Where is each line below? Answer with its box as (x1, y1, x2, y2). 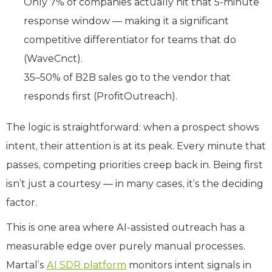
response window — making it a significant (24, 15, 229, 27)
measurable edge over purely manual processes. (6, 240, 245, 252)
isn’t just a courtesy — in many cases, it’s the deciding (6, 177, 263, 189)
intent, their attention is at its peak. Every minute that (6, 140, 266, 152)
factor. (6, 196, 37, 208)
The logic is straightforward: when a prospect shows (6, 121, 259, 133)
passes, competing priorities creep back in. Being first (6, 158, 263, 171)
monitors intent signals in (126, 259, 251, 271)
